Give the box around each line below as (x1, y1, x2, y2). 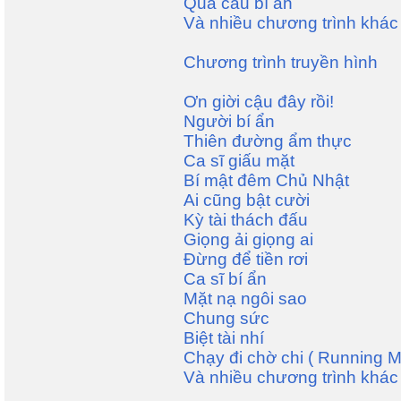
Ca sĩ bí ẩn (183, 269, 267, 288)
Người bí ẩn (183, 112, 275, 131)
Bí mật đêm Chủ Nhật (183, 171, 349, 190)
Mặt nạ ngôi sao (183, 289, 307, 308)
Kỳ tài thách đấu (183, 210, 308, 229)
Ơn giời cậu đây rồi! (183, 92, 334, 111)
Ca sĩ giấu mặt (183, 151, 294, 170)
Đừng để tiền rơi (183, 250, 308, 269)
